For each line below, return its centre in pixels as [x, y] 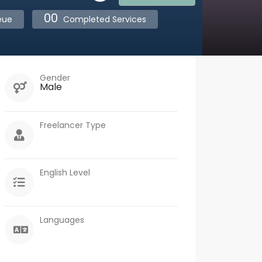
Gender [55, 78]
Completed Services [104, 19]
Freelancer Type [73, 125]
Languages [62, 220]
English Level [65, 173]
